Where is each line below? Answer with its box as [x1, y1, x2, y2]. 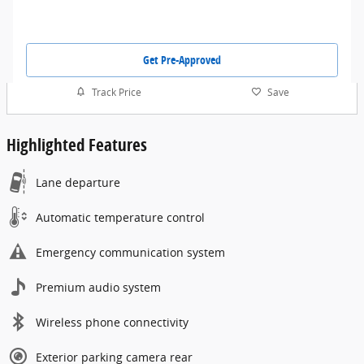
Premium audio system [36, 279, 161, 296]
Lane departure [36, 175, 120, 191]
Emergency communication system [36, 245, 225, 261]
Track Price [91, 84, 141, 99]
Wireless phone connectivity [36, 314, 188, 331]
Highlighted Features [6, 133, 147, 157]
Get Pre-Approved [143, 51, 221, 67]
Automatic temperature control [36, 210, 205, 226]
